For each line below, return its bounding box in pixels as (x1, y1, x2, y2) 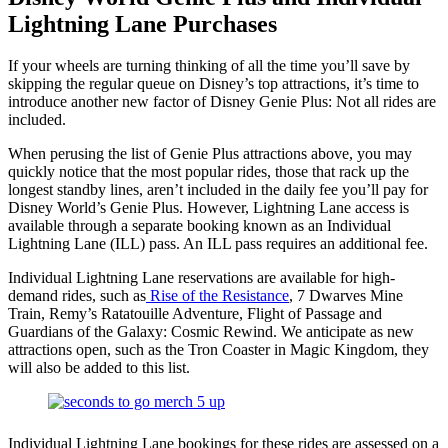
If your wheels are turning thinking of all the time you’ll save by (8, 57, 410, 75)
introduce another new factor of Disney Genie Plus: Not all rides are (8, 93, 436, 111)
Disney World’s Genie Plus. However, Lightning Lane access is (8, 199, 409, 217)
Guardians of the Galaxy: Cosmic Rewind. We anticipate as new (8, 323, 414, 341)
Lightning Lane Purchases (8, 10, 277, 37)
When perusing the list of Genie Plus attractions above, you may (8, 145, 412, 163)
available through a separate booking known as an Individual (8, 217, 391, 235)
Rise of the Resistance (146, 287, 289, 305)
